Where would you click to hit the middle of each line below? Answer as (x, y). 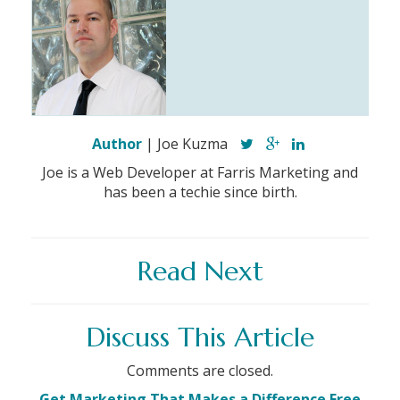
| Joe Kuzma (184, 144)
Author (117, 144)
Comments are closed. (200, 371)
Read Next (200, 271)
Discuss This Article (200, 337)
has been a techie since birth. (200, 192)
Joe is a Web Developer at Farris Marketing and (200, 173)
